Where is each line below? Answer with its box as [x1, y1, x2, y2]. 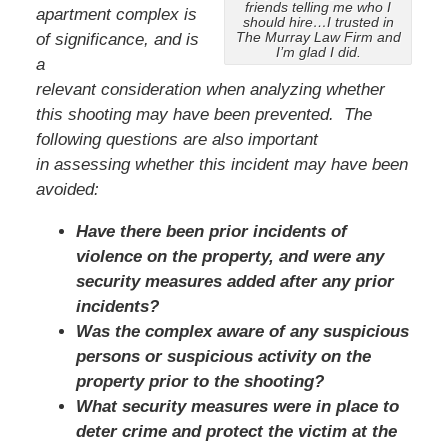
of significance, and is [35, 29, 199, 49]
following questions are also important [35, 129, 318, 149]
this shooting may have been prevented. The [35, 104, 372, 124]
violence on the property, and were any [75, 246, 384, 266]
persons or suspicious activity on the [75, 346, 371, 366]
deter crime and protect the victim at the [75, 421, 397, 441]
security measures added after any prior [75, 271, 394, 291]
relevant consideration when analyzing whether [35, 79, 385, 99]
